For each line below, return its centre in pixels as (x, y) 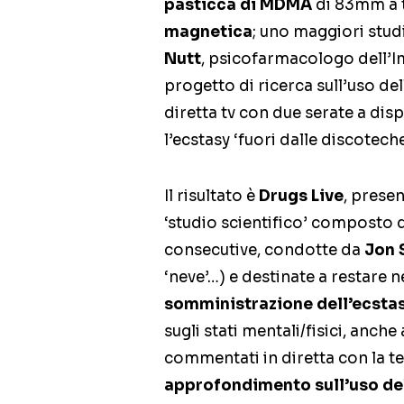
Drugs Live (301, 196)
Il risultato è (211, 196)
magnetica (208, 32)
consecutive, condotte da (264, 250)
